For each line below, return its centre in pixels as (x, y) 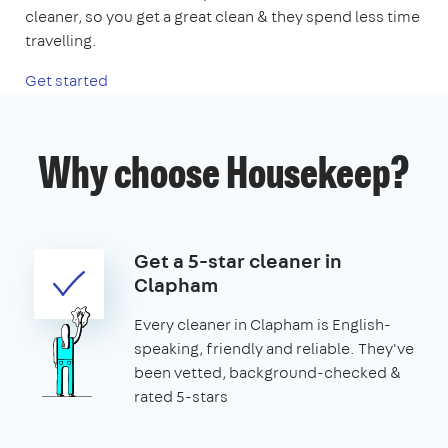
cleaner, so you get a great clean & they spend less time (222, 16)
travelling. (61, 40)
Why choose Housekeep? (224, 176)
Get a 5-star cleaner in (238, 260)
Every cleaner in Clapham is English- (262, 324)
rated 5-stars (181, 396)
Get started (66, 80)
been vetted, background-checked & (267, 372)
